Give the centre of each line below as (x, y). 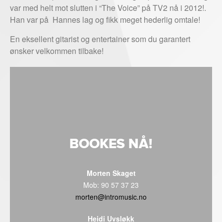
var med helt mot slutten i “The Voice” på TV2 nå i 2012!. (108, 7)
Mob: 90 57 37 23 (111, 185)
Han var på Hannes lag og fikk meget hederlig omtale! (105, 19)
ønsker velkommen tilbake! (57, 51)
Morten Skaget (111, 173)
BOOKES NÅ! (111, 144)
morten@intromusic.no (111, 196)
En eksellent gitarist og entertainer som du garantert (100, 39)
